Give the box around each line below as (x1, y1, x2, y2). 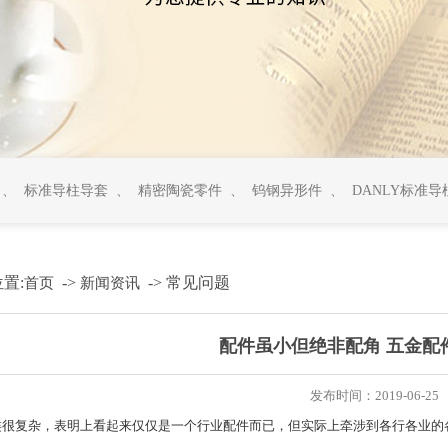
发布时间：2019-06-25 (309, 388, 439, 403)
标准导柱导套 (24, 183, 108, 198)
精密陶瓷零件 (138, 183, 222, 198)
